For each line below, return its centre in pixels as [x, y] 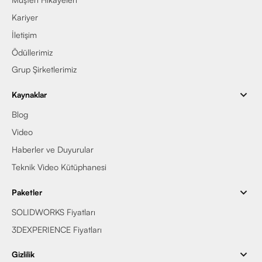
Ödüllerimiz [32, 52]
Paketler [27, 192]
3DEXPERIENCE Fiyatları [57, 229]
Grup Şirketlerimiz [44, 69]
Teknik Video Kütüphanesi [59, 167]
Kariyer [25, 17]
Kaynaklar [29, 95]
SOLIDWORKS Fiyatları [54, 212]
